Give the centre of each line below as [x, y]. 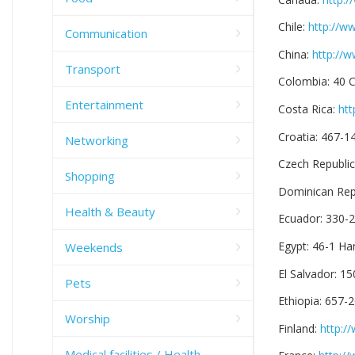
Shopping [90, 176]
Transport [93, 69]
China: [295, 54]
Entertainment [104, 104]
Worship [88, 318]
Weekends [94, 247]
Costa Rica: [308, 109]
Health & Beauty [110, 211]
